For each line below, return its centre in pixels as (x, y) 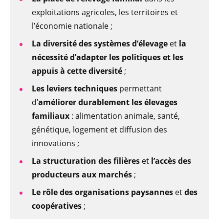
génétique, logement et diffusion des (99, 130)
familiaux (51, 116)
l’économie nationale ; (72, 26)
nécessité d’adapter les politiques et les (108, 57)
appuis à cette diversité (77, 71)
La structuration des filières (86, 161)
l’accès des (171, 161)
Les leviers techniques (75, 89)
